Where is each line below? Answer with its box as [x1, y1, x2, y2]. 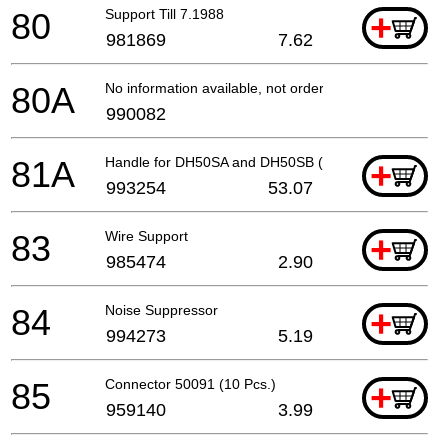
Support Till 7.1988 [105, 5, 224, 22]
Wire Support [105, 227, 188, 244]
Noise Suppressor [105, 301, 218, 318]
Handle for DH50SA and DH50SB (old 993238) [105, 153, 399, 170]
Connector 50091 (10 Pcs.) [105, 375, 276, 392]
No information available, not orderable [105, 79, 351, 96]
